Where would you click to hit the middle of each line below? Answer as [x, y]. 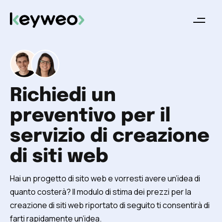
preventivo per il [90, 116]
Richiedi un [63, 96]
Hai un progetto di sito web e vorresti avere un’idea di [105, 178]
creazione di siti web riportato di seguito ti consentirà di [110, 205]
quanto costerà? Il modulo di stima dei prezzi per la [101, 192]
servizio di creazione [110, 136]
